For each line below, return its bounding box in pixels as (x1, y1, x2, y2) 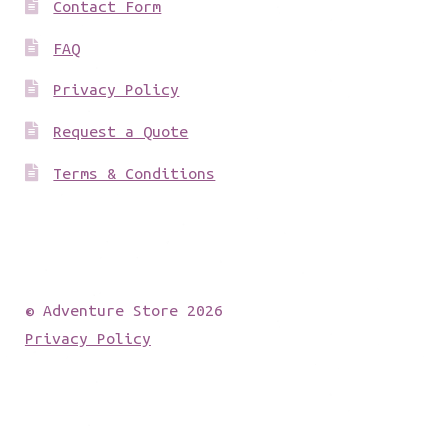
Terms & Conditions (53, 163, 216, 182)
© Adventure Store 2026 (24, 300, 223, 319)
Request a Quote (53, 121, 189, 140)
